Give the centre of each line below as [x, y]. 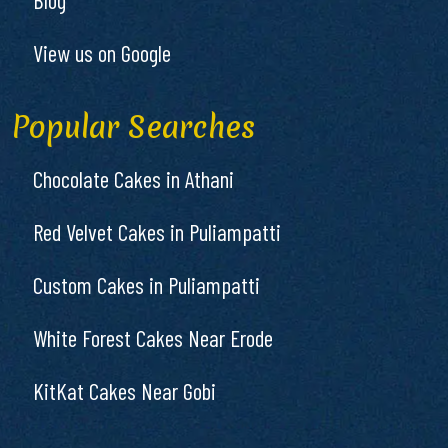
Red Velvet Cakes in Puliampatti [157, 231]
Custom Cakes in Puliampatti [146, 284]
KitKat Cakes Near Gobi [124, 390]
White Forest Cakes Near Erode [153, 337]
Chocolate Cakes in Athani [133, 178]
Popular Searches [133, 127]
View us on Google [102, 52]
